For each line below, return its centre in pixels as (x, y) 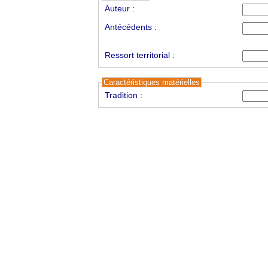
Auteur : (119, 8)
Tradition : (123, 95)
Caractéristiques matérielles (151, 82)
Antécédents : (130, 27)
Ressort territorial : (139, 55)
